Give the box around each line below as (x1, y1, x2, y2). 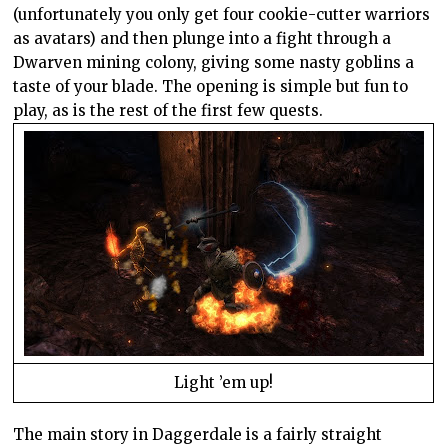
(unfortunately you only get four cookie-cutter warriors (13, 5, 431, 25)
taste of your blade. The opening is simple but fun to (13, 77, 409, 97)
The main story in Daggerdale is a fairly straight (13, 425, 383, 445)
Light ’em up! (174, 373, 274, 393)
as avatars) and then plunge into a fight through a (13, 29, 392, 49)
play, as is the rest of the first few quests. (13, 101, 328, 121)
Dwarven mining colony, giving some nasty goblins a (13, 53, 415, 73)
